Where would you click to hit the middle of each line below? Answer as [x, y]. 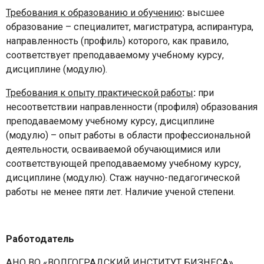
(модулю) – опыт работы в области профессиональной [128, 135]
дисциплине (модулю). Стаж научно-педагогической [123, 177]
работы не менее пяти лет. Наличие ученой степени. [121, 192]
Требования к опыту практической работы [100, 93]
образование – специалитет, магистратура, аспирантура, [130, 27]
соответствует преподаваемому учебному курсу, [115, 55]
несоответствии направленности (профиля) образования [132, 107]
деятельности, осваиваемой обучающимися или [113, 149]
